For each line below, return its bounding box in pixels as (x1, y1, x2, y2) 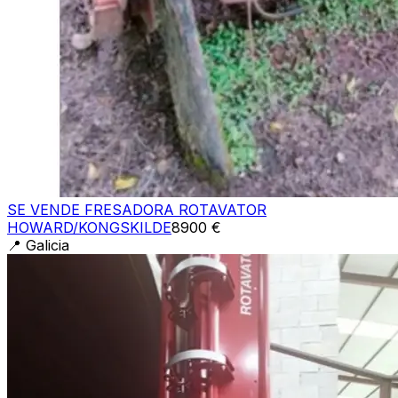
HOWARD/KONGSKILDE (7, 218, 171, 236)
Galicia (26, 235, 69, 254)
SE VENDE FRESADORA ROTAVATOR (7, 200, 267, 219)
